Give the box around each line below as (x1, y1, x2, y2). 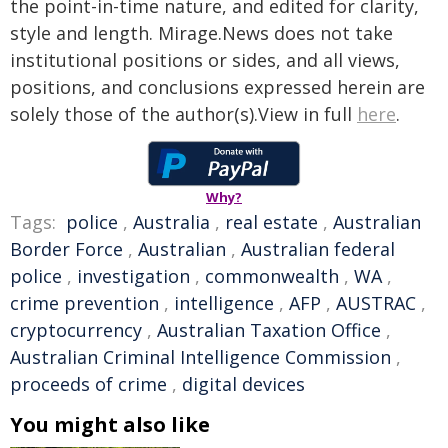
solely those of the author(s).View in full (10, 102, 357, 126)
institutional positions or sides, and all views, (10, 48, 400, 72)
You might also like (10, 411, 210, 438)
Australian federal (241, 237, 395, 261)
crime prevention (10, 291, 159, 315)
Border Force (10, 237, 123, 261)
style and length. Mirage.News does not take (10, 21, 393, 45)
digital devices (182, 372, 305, 396)
